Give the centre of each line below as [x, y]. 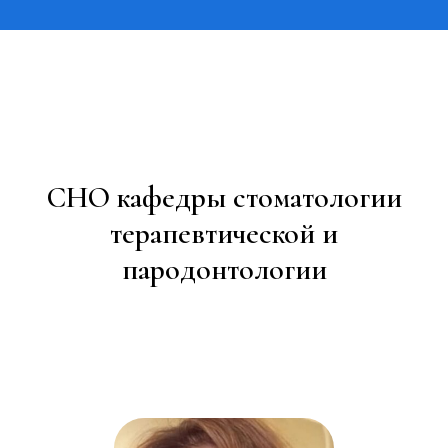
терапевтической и [224, 233]
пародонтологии [224, 269]
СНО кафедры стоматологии [224, 197]
